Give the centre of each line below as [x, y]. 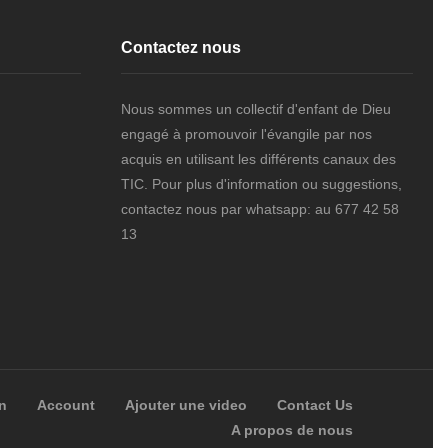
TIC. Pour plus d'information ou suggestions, [261, 183]
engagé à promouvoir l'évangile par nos [246, 133]
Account [66, 405]
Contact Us [315, 405]
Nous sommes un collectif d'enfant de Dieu [255, 108]
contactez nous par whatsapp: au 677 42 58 [259, 208]
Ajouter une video [186, 405]
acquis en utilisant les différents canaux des [258, 158]
